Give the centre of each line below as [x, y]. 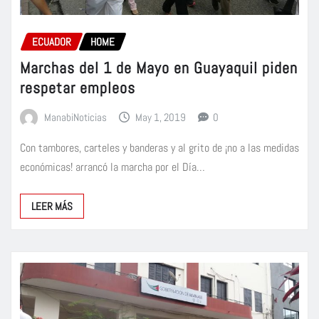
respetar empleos [78, 87]
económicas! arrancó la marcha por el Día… [113, 167]
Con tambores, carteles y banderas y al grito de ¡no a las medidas [159, 148]
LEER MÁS [52, 206]
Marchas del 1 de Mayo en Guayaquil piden [159, 67]
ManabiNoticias [75, 117]
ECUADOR [52, 42]
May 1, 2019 [161, 117]
